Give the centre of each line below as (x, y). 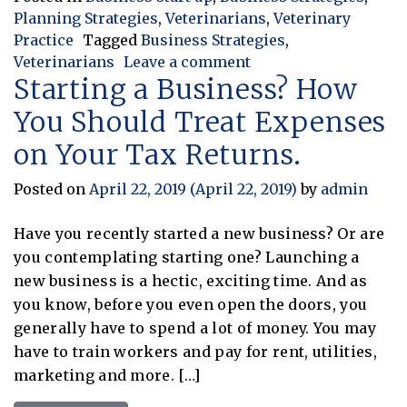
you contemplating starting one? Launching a (187, 257)
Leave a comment (187, 61)
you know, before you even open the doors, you (191, 304)
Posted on (51, 189)
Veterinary (312, 18)
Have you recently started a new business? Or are (199, 233)
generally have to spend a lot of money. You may (195, 328)
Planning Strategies (86, 18)
